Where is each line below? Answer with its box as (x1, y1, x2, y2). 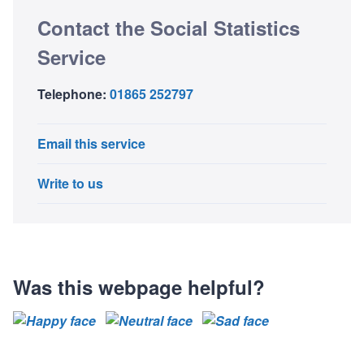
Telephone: (37, 84, 106, 103)
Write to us (37, 173, 103, 193)
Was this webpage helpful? (13, 272, 265, 301)
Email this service (37, 133, 145, 153)
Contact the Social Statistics (37, 13, 300, 41)
